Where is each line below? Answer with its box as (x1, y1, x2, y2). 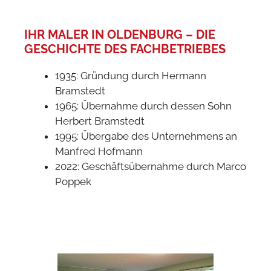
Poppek (55, 175, 91, 188)
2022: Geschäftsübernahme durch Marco (55, 160, 246, 173)
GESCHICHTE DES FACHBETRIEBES (24, 42, 226, 57)
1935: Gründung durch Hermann (55, 70, 206, 82)
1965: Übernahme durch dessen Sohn (55, 100, 232, 113)
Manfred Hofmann (55, 145, 143, 158)
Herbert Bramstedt (55, 115, 145, 128)
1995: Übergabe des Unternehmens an (55, 130, 237, 143)
